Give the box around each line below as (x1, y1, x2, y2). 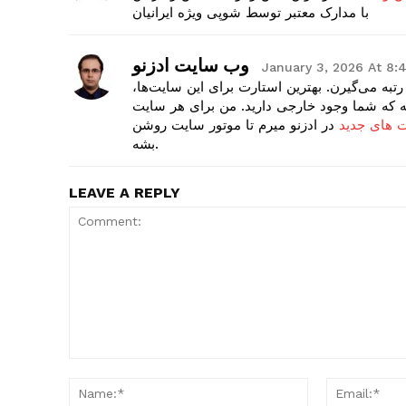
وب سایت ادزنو (132, 53, 249, 78)
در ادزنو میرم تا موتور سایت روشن (132, 117, 339, 134)
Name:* (307, 379, 353, 395)
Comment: (68, 360, 129, 376)
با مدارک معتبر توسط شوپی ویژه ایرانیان (132, 5, 369, 22)
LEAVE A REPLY (69, 184, 180, 202)
